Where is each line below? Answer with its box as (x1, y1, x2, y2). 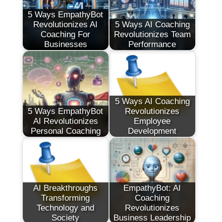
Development (128, 126, 177, 136)
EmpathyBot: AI (123, 183, 181, 193)
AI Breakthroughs (33, 183, 98, 193)
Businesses (44, 39, 87, 49)
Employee (134, 116, 171, 126)
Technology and (37, 203, 95, 213)
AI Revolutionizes (33, 116, 98, 126)
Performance (128, 39, 176, 49)
